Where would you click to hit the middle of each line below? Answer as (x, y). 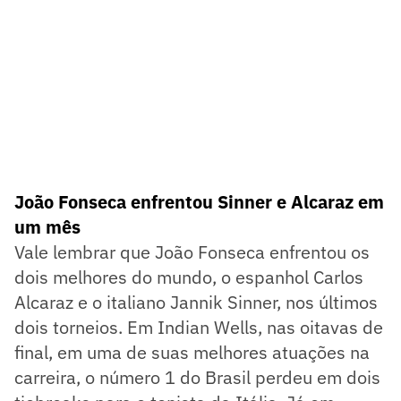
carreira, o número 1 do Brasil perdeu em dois (197, 377)
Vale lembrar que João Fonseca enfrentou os (192, 252)
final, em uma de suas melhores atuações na (192, 352)
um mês (47, 226)
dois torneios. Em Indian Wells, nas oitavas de (199, 327)
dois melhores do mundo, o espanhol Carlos (189, 277)
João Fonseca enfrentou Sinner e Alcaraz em (199, 201)
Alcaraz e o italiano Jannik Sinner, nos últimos (196, 302)
